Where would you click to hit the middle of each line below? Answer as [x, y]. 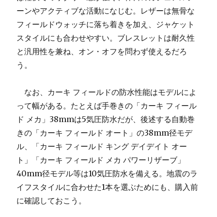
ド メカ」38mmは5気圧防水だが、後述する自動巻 [106, 119]
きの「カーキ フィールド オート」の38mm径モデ [105, 132]
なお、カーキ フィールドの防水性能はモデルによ [107, 92]
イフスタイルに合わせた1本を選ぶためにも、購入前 [108, 187]
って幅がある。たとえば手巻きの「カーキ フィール [107, 105]
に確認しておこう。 [52, 200]
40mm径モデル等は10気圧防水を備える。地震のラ [107, 173]
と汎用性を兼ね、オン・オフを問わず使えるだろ [102, 51]
